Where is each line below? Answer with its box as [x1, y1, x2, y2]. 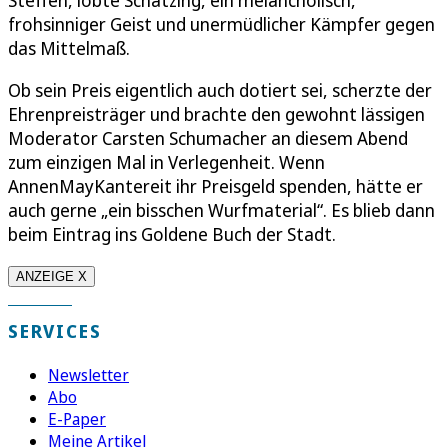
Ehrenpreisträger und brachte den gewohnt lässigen [8, 102, 425, 127]
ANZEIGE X [16, 269, 87, 285]
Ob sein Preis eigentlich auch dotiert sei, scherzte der [8, 78, 432, 103]
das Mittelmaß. [8, 36, 130, 61]
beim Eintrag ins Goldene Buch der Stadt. [8, 222, 340, 247]
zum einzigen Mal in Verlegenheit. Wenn [8, 150, 325, 175]
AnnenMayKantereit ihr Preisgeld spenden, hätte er [8, 174, 423, 199]
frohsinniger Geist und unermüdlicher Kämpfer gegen [8, 12, 435, 37]
